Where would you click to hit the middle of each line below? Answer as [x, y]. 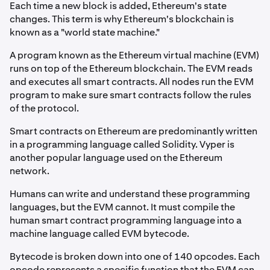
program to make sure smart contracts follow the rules [130, 95]
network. [30, 171]
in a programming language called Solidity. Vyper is [122, 145]
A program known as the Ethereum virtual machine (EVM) [134, 55]
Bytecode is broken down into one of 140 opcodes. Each [135, 257]
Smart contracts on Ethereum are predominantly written [133, 131]
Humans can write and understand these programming [130, 194]
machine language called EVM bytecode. [99, 234]
